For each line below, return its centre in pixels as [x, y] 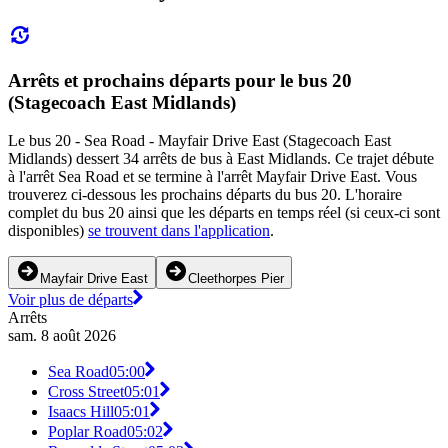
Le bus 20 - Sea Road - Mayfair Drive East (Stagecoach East [199, 141]
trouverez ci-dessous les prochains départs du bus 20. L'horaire [205, 195]
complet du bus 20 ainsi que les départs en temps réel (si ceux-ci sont [224, 213]
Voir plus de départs [70, 300]
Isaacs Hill [81, 412]
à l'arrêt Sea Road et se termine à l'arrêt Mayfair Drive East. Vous [212, 177]
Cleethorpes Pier [236, 279]
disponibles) [48, 231]
